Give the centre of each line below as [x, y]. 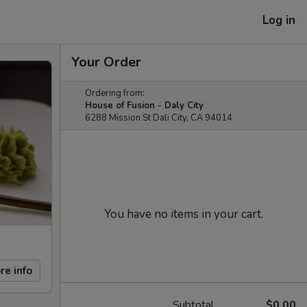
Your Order [106, 62]
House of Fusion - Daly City [144, 106]
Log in [279, 20]
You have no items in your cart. [184, 214]
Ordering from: [115, 93]
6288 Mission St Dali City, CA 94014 [159, 118]
